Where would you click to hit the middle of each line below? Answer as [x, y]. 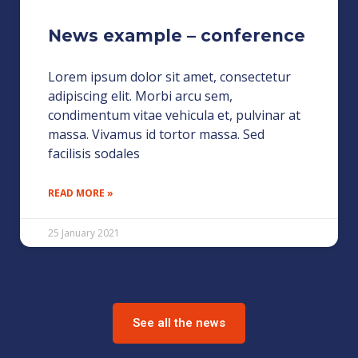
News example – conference [177, 35]
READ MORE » [81, 193]
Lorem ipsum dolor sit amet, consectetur [169, 76]
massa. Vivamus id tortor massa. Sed [156, 134]
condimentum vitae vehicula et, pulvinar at [174, 115]
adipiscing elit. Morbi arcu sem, [140, 95]
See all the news [179, 322]
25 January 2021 [84, 233]
